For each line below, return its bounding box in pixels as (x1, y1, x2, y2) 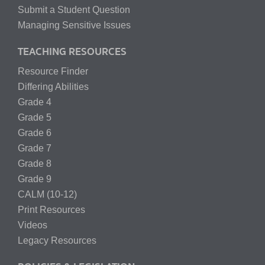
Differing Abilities (18, 81, 89, 92)
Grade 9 (18, 173, 51, 184)
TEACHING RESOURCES (18, 43, 127, 60)
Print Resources (18, 204, 85, 215)
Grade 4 (18, 96, 51, 107)
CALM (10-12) (18, 189, 77, 199)
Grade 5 (18, 112, 51, 122)
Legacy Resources (18, 235, 96, 245)
